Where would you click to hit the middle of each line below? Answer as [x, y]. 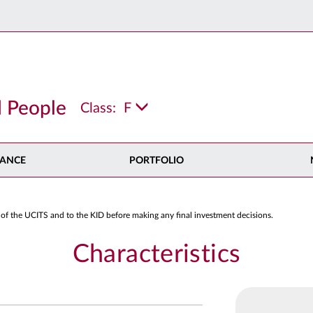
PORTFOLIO [156, 161]
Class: [98, 108]
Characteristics [156, 254]
